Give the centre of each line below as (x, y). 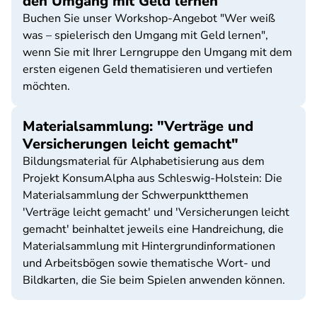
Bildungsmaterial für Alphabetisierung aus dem (144, 161)
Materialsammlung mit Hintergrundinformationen (149, 246)
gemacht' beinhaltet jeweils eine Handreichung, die (153, 229)
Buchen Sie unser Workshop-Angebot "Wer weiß (149, 18)
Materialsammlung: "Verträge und (138, 126)
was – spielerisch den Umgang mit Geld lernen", (145, 35)
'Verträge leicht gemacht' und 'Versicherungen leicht (156, 212)
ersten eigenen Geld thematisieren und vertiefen (148, 69)
